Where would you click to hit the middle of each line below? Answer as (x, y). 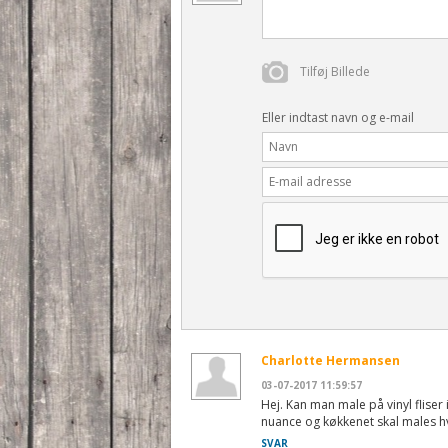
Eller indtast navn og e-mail (338, 117)
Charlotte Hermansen (330, 360)
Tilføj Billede (335, 71)
